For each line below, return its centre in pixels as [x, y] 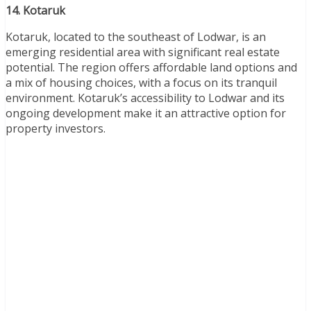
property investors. [56, 128]
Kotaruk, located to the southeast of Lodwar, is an [136, 36]
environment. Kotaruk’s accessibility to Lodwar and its [145, 98]
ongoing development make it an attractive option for [146, 113]
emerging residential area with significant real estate [143, 52]
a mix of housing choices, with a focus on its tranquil [141, 82]
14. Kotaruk [35, 10]
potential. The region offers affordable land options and [151, 67]
